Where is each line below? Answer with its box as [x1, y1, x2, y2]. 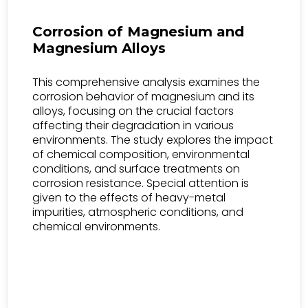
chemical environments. [32, 219, 160, 234]
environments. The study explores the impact [32, 132, 273, 148]
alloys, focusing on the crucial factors [32, 103, 234, 119]
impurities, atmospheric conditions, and [32, 204, 243, 220]
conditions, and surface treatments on [32, 161, 240, 177]
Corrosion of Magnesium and [32, 23, 244, 40]
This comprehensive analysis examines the [32, 74, 260, 90]
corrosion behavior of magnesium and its [32, 89, 254, 104]
